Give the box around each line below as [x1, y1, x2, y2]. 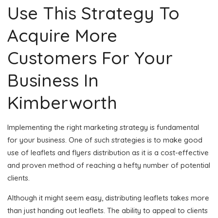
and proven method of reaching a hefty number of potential [7, 160, 210, 170]
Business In [7, 69, 99, 91]
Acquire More [7, 24, 117, 46]
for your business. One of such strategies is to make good [7, 135, 202, 145]
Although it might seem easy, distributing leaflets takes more [7, 193, 209, 202]
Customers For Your [7, 46, 173, 69]
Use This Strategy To [7, 1, 180, 24]
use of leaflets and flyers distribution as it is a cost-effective [7, 147, 209, 157]
